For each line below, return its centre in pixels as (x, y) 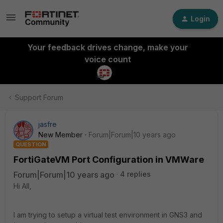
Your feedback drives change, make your (108, 47)
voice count (108, 59)
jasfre (48, 124)
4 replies (135, 174)
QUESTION (31, 144)
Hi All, (22, 186)
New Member (60, 135)
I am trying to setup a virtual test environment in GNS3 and (108, 215)
